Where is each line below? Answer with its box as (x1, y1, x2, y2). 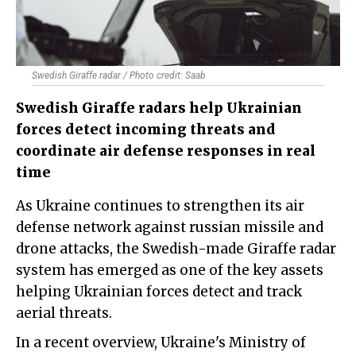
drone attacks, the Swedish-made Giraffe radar (16, 240, 336, 258)
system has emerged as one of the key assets (16, 261, 323, 280)
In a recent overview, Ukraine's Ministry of (16, 334, 306, 352)
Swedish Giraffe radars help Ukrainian (16, 99, 302, 118)
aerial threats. (16, 304, 112, 323)
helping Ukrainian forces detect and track (16, 283, 302, 301)
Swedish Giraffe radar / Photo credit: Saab (32, 70, 206, 82)
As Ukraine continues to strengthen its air (16, 197, 25, 215)
